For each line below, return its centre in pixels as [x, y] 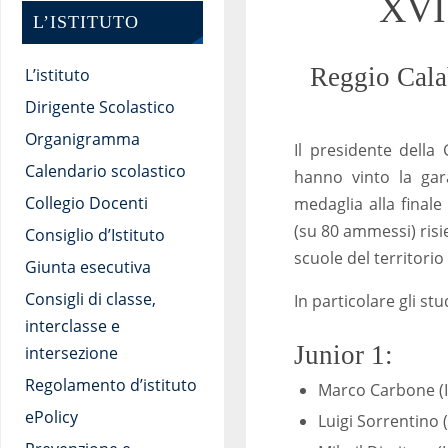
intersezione [71, 352]
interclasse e [72, 325]
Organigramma [82, 138]
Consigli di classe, [90, 298]
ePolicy [51, 416]
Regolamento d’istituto [110, 384]
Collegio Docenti [86, 202]
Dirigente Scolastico [99, 106]
